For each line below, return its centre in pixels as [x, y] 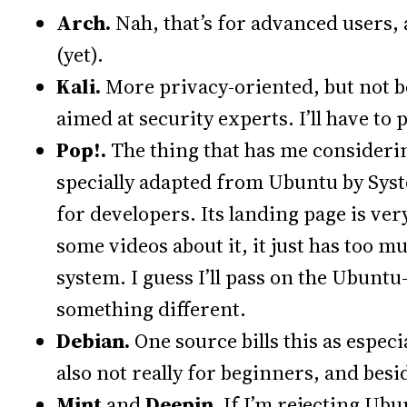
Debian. [93, 341]
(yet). [80, 55]
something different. [151, 309]
